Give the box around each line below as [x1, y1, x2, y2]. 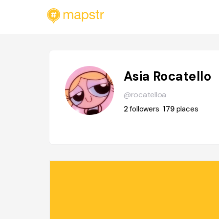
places [176, 104, 198, 114]
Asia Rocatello [123, 68, 212, 85]
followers [130, 104, 159, 114]
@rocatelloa [123, 89, 167, 100]
